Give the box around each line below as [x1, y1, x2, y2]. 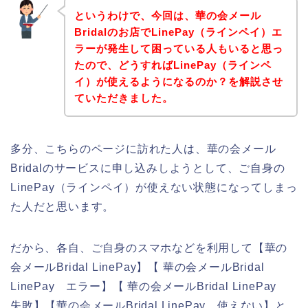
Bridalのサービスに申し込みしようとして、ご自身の [10, 162, 285, 174]
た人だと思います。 [10, 200, 115, 212]
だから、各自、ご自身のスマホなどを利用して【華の [10, 241, 288, 254]
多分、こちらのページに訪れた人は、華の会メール [10, 142, 276, 155]
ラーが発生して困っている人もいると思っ [74, 42, 283, 54]
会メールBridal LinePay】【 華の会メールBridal [10, 261, 265, 273]
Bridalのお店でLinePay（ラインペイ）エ [74, 25, 283, 38]
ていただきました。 [74, 91, 173, 104]
